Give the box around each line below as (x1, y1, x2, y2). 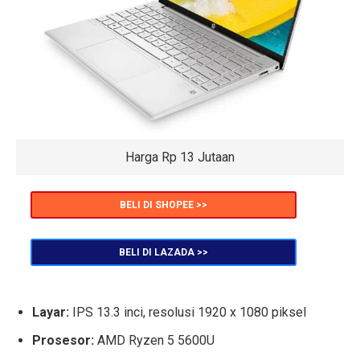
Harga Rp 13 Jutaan (125, 149, 235, 166)
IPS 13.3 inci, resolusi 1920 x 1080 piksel (69, 305, 306, 321)
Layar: (32, 305, 69, 321)
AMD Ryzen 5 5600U (97, 333, 215, 349)
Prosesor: (32, 333, 97, 349)
